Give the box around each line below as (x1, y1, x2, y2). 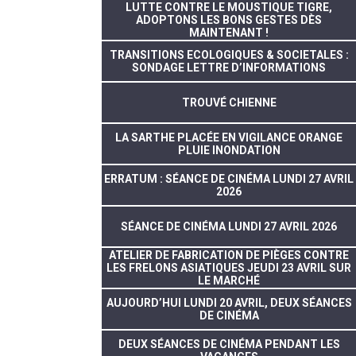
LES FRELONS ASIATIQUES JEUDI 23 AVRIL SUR (106, 261, 351, 274)
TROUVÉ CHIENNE (181, 96, 277, 109)
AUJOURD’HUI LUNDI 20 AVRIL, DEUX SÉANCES (106, 296, 352, 309)
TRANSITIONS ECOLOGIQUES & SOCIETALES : (109, 48, 349, 61)
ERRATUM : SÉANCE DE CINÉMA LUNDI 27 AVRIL (104, 172, 354, 185)
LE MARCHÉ (198, 274, 260, 287)
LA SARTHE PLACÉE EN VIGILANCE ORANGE (115, 131, 342, 144)
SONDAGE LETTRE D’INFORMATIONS (132, 61, 326, 74)
